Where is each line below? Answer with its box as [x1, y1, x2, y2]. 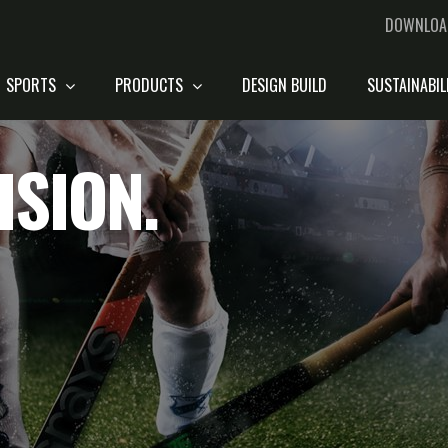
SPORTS [6, 73, 60, 97]
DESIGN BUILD [242, 73, 327, 97]
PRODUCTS [115, 73, 187, 97]
